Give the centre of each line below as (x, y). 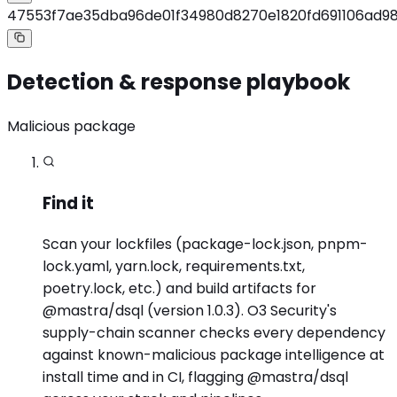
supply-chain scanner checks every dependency (214, 332)
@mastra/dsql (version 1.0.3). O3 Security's (190, 310)
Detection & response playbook (179, 82)
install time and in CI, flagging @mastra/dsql (195, 377)
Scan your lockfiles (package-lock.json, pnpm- (205, 244)
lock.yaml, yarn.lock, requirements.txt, (174, 266)
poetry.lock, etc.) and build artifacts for (179, 288)
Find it (68, 203)
